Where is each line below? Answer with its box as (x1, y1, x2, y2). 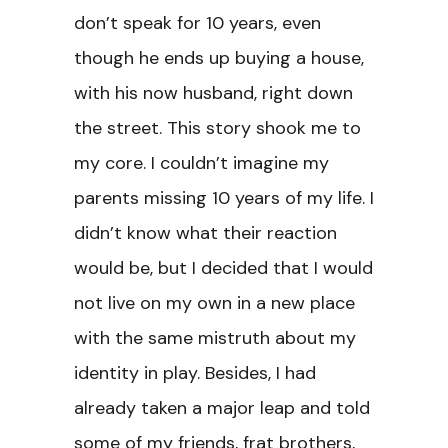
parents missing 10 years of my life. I (74, 186, 374, 210)
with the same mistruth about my (74, 326, 356, 350)
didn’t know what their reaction (74, 221, 337, 245)
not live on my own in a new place (74, 291, 355, 315)
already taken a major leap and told (74, 396, 370, 420)
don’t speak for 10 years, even (74, 11, 321, 35)
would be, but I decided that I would (74, 256, 373, 280)
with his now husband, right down (74, 81, 353, 105)
